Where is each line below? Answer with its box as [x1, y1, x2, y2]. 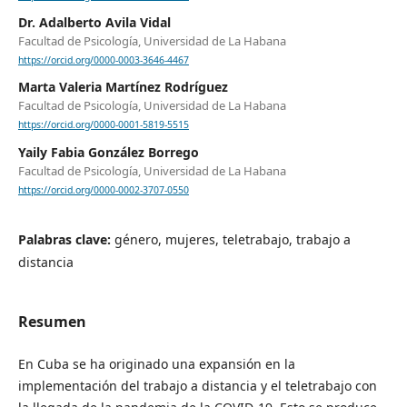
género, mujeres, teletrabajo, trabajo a [114, 230, 351, 248]
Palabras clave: [17, 230, 114, 248]
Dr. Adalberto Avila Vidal [17, 14, 171, 32]
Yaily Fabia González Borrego [17, 143, 199, 161]
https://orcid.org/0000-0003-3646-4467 [17, 54, 189, 67]
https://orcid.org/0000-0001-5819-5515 [17, 118, 189, 132]
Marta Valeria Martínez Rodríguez [17, 78, 228, 96]
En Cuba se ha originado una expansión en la [17, 354, 295, 372]
